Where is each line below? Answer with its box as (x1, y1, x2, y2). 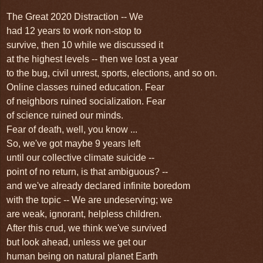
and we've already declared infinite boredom (6, 180, 190, 191)
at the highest (6, 53, 65, 64)
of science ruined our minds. (6, 110, 123, 120)
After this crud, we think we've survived (6, 222, 169, 233)
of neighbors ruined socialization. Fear (6, 96, 166, 106)
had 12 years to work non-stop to (6, 25, 144, 36)
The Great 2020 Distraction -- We (6, 11, 143, 22)
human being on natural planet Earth (6, 251, 158, 261)
